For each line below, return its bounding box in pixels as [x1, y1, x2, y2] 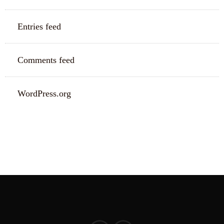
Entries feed [17, 21, 61, 31]
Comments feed [17, 55, 74, 65]
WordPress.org [17, 88, 71, 98]
